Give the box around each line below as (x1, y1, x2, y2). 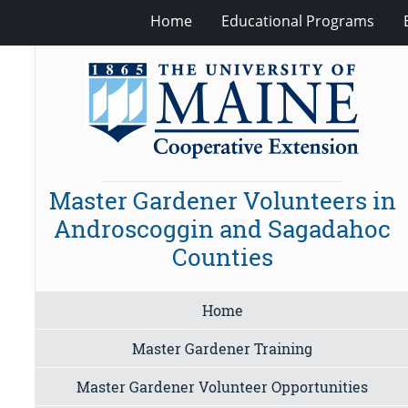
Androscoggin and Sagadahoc (54, 213, 392, 245)
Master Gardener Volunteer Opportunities (76, 376, 369, 396)
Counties (171, 241, 273, 273)
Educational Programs (220, 10, 374, 31)
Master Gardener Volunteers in (48, 185, 396, 217)
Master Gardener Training (132, 338, 313, 358)
